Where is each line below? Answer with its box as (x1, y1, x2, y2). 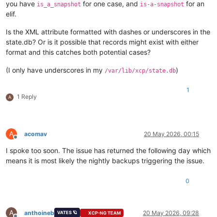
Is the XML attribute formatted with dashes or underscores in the (6, 27, 210, 36)
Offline (15, 137, 33, 144)
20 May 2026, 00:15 (144, 130, 199, 138)
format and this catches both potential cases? (6, 47, 151, 56)
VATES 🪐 (57, 209, 77, 215)
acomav (24, 130, 47, 138)
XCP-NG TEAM (88, 210, 121, 216)
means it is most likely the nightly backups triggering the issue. (6, 156, 204, 165)
